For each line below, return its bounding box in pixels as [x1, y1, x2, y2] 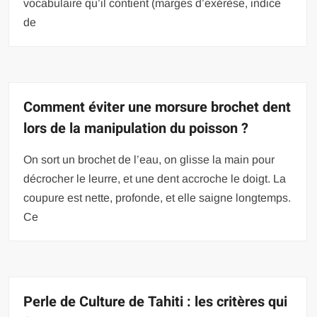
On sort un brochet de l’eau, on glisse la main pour [23, 153, 275, 166]
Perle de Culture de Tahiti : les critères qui [23, 291, 288, 312]
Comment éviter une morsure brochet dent [23, 96, 292, 117]
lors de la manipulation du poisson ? [23, 117, 249, 139]
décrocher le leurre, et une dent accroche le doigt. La [23, 172, 287, 185]
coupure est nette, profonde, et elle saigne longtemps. [23, 191, 292, 204]
